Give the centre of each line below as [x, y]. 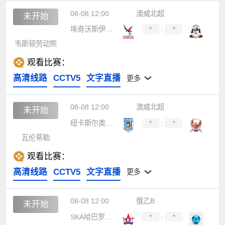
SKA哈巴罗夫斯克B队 [108, 217]
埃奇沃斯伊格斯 [109, 29]
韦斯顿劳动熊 [36, 44]
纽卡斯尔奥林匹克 [109, 123]
